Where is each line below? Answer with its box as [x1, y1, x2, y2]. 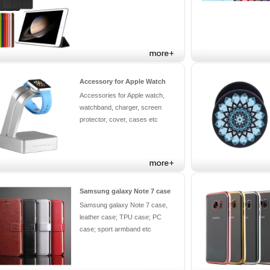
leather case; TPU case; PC [80, 213, 162, 221]
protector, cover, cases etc [80, 116, 158, 123]
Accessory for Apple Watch [80, 78, 166, 85]
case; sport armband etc [80, 225, 151, 233]
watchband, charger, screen [80, 104, 162, 111]
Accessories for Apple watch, [80, 92, 165, 99]
